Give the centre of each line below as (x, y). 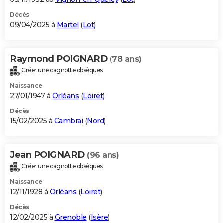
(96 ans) (103, 155)
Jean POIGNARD (48, 155)
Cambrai (68, 121)
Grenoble (70, 217)
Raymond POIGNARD (60, 58)
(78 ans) (125, 59)
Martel (67, 25)
